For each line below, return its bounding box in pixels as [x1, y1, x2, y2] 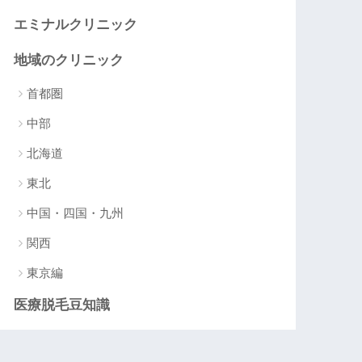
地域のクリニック [14, 52, 124, 68]
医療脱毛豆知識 [14, 297, 111, 313]
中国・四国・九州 [27, 205, 124, 220]
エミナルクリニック [14, 16, 138, 32]
